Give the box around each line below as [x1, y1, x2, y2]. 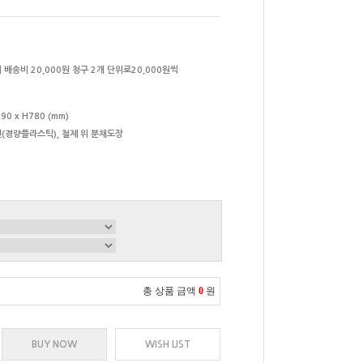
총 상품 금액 [143, 285, 196, 297]
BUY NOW [32, 340, 77, 350]
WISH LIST [145, 340, 190, 350]
